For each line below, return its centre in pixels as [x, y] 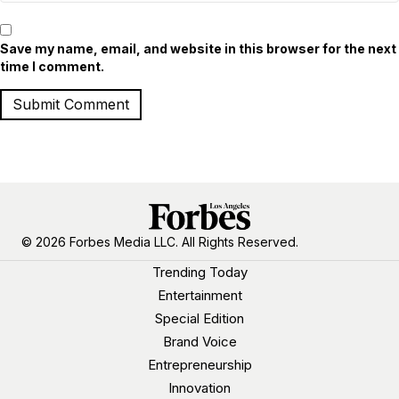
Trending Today [199, 273]
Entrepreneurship [199, 365]
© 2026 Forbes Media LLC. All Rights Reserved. [160, 242]
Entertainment [199, 296]
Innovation [199, 388]
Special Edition [199, 319]
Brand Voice [199, 342]
